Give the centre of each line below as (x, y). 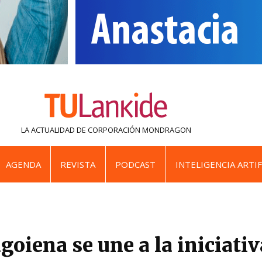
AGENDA (23, 165)
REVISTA (78, 165)
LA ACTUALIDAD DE (53, 130)
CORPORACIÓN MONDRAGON (139, 130)
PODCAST (136, 165)
